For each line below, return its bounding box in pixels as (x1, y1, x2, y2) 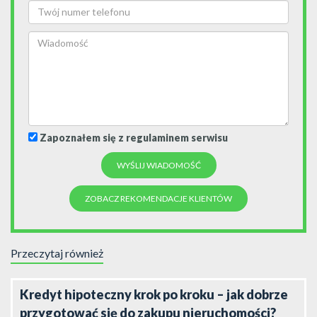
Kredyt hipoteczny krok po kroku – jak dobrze (20, 286, 288, 302)
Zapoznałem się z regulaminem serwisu (40, 131, 228, 144)
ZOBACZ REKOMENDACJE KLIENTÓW (85, 192, 232, 204)
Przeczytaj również (11, 246, 103, 260)
